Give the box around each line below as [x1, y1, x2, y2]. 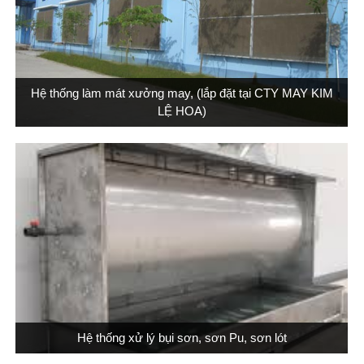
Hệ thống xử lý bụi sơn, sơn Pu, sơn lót [76, 330, 287, 344]
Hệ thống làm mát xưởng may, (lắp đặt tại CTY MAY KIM [30, 85, 333, 100]
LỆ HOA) [157, 103, 206, 118]
